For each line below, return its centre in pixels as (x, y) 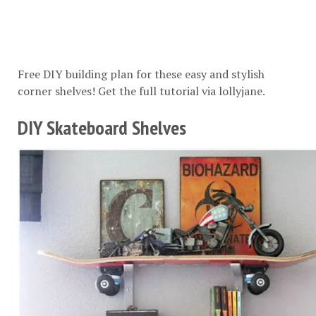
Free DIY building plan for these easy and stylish (141, 74)
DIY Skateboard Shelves (102, 128)
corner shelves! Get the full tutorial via (118, 91)
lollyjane (241, 91)
